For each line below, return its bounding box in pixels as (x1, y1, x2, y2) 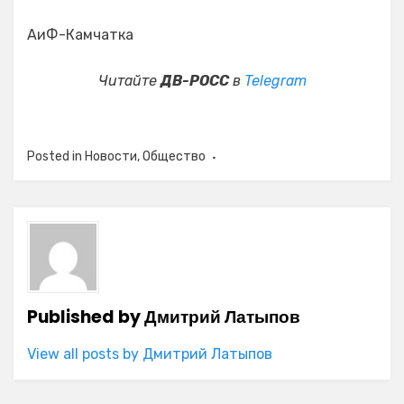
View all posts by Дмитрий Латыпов (27, 345, 272, 363)
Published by (27, 305, 144, 329)
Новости (85, 149, 137, 164)
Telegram (243, 72, 307, 89)
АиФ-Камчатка (27, 26, 133, 43)
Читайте (97, 72, 161, 89)
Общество (142, 149, 206, 164)
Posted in (27, 149, 85, 164)
